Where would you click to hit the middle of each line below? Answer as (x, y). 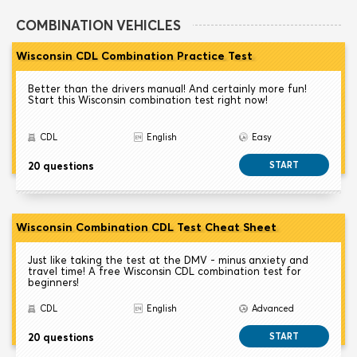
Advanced (273, 309)
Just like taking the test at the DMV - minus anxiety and (168, 260)
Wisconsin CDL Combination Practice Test (134, 56)
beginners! (53, 282)
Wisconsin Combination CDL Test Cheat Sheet (146, 228)
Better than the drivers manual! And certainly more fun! (167, 89)
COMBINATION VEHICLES (98, 25)
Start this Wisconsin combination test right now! (148, 100)
